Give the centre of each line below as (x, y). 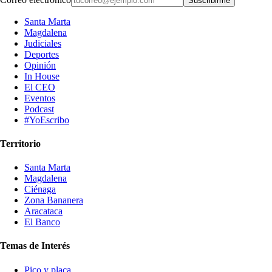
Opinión (40, 65)
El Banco (42, 222)
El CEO (40, 87)
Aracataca (43, 211)
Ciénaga (40, 189)
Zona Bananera (54, 200)
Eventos (40, 98)
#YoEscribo (47, 120)
